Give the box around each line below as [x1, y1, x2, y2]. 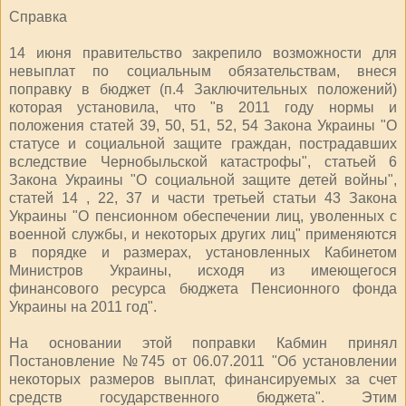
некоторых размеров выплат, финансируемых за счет [9, 371, 397, 387]
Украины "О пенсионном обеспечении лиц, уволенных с [9, 208, 397, 224]
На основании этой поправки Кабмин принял [9, 334, 397, 351]
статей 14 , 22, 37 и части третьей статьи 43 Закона [9, 189, 397, 206]
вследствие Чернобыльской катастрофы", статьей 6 [9, 153, 397, 169]
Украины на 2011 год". [9, 298, 157, 314]
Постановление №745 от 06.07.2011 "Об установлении [9, 353, 397, 369]
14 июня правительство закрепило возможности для [9, 44, 397, 61]
